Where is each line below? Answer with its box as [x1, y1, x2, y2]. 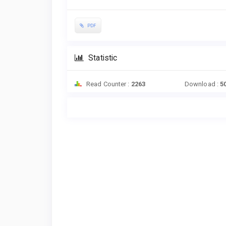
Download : [184, 80, 220, 88]
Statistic [86, 53, 118, 63]
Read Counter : [85, 80, 131, 88]
